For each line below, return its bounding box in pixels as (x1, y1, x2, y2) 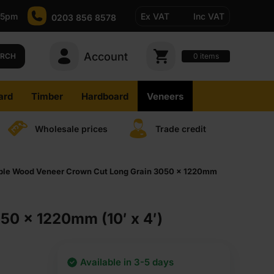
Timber (31, 91, 63, 102)
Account (84, 50, 128, 63)
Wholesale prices (34, 123, 108, 134)
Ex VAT (141, 10, 169, 21)
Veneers (146, 91, 183, 102)
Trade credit (155, 123, 206, 134)
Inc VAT (193, 10, 224, 21)
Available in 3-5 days (80, 256, 174, 268)
